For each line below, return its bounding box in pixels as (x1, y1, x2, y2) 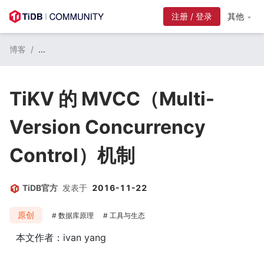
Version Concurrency (9, 115, 206, 138)
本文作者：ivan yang (16, 232, 106, 243)
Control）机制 (9, 144, 135, 167)
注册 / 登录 (171, 11, 212, 21)
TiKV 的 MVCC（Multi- (9, 87, 214, 110)
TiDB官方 (22, 183, 58, 193)
